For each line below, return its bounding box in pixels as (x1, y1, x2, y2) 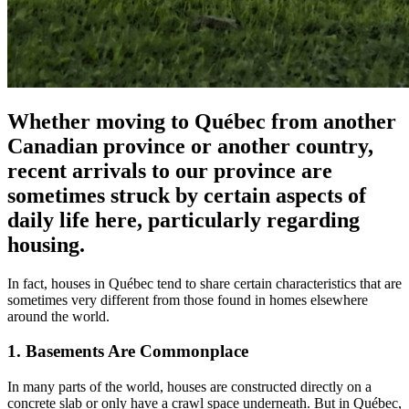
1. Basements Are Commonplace (7, 341, 248, 362)
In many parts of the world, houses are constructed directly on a (7, 379, 372, 395)
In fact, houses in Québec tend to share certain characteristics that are (7, 275, 402, 291)
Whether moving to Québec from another (7, 109, 396, 133)
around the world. (7, 308, 110, 324)
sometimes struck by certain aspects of (7, 183, 366, 207)
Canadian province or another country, (7, 133, 373, 158)
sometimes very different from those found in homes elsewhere (7, 291, 368, 308)
